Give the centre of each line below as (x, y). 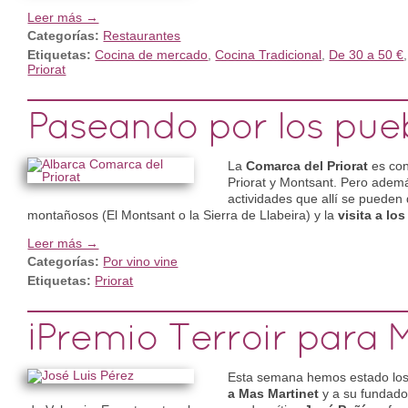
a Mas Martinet (273, 393)
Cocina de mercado (152, 54)
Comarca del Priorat (306, 165)
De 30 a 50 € (367, 54)
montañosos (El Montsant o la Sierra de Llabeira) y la (183, 214)
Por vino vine (141, 261)
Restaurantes (142, 35)
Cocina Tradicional (269, 54)
